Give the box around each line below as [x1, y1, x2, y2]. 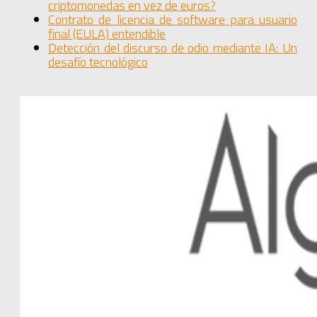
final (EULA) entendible [48, 24, 166, 44]
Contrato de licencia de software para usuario [48, 10, 297, 30]
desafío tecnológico [48, 52, 148, 72]
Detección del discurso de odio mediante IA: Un [48, 38, 297, 58]
